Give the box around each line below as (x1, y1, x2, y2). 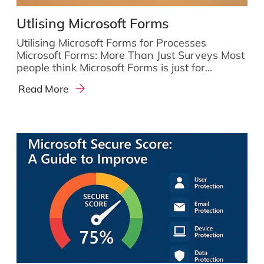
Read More (18, 82, 69, 95)
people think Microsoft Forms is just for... (16, 61, 212, 75)
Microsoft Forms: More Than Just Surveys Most (16, 48, 245, 62)
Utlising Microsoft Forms (16, 15, 169, 32)
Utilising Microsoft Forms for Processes (16, 36, 221, 50)
